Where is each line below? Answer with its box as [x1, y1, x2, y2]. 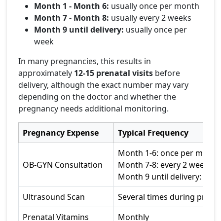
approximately [18, 68, 74, 78]
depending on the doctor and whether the [18, 91, 176, 102]
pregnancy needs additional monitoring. [18, 103, 169, 114]
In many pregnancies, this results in [18, 56, 151, 67]
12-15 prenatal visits [74, 68, 153, 78]
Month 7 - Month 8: [34, 12, 109, 23]
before [153, 68, 180, 78]
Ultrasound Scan [23, 191, 85, 202]
